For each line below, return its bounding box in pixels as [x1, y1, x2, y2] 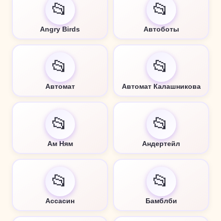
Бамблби [145, 196, 177, 205]
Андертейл [142, 139, 180, 147]
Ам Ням [47, 139, 73, 147]
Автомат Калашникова [121, 82, 201, 90]
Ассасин [45, 196, 74, 205]
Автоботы [143, 25, 179, 33]
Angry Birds [40, 25, 80, 33]
